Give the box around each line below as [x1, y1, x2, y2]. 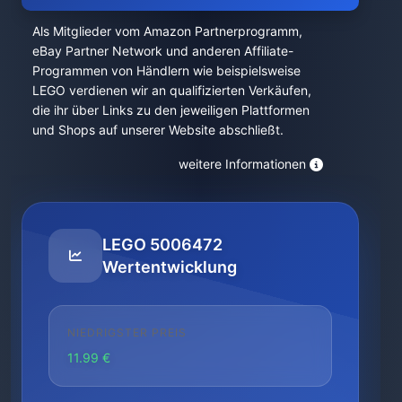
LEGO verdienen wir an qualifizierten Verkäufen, [32, 82, 311, 98]
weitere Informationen [179, 156, 306, 171]
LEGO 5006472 [102, 234, 223, 254]
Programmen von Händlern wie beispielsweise [32, 62, 301, 78]
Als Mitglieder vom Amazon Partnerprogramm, [32, 22, 302, 39]
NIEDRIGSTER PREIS [67, 325, 187, 339]
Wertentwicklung [102, 257, 237, 276]
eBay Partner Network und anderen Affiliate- [32, 42, 293, 58]
